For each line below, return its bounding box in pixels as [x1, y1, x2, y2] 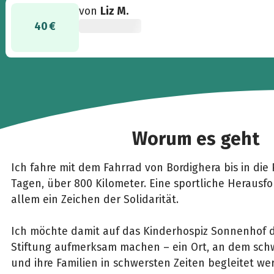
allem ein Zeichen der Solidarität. [10, 192, 182, 206]
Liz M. [100, 4, 129, 18]
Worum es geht [132, 128, 259, 150]
